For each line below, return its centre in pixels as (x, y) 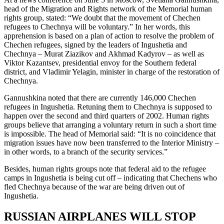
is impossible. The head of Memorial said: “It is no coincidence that (110, 133)
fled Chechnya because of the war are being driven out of (94, 186)
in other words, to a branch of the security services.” (86, 151)
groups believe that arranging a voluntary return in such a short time (110, 124)
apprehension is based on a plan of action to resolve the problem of (109, 35)
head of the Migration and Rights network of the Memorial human (108, 8)
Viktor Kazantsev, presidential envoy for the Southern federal (100, 62)
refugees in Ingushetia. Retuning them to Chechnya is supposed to (108, 106)
